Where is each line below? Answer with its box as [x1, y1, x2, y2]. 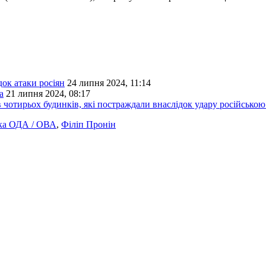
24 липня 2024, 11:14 [67, 78, 151, 88]
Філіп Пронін [61, 119, 116, 130]
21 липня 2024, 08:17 [6, 88, 90, 99]
